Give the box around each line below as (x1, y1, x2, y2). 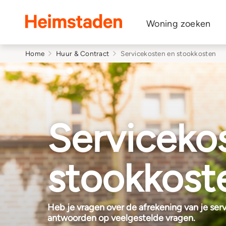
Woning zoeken (146, 18, 211, 29)
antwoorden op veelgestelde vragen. (47, 212, 196, 223)
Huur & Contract (56, 49, 109, 58)
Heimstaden (122, 15, 165, 25)
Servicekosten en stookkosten (121, 49, 216, 58)
